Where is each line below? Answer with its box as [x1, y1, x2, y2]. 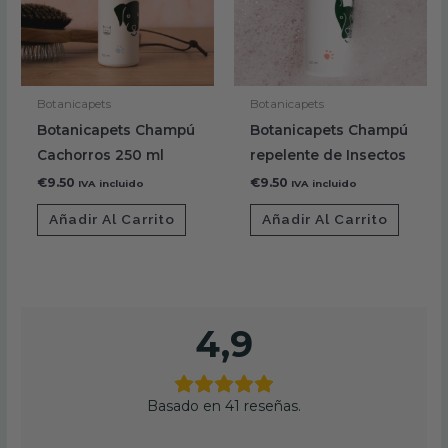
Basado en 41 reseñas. [147, 397, 301, 416]
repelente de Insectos [250, 146, 407, 163]
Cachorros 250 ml [37, 146, 165, 163]
